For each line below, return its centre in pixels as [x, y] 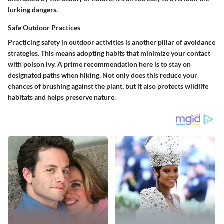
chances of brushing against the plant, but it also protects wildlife [108, 86]
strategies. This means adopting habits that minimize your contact [109, 53]
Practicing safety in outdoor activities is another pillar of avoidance [112, 42]
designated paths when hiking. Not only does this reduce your [103, 75]
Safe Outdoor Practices [44, 28]
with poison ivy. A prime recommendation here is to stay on [99, 64]
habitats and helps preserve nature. [62, 97]
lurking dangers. [33, 10]
